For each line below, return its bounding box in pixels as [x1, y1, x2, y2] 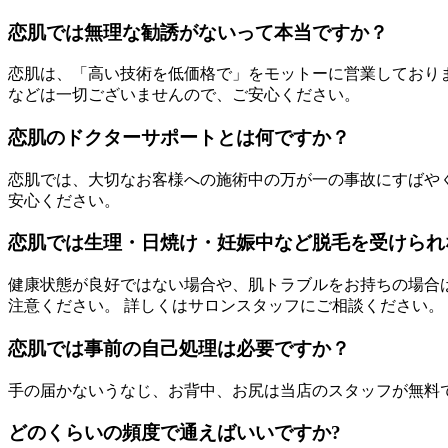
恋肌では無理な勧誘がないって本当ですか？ [8, 21, 388, 43]
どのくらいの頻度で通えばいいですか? [8, 422, 341, 444]
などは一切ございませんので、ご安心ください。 [8, 86, 360, 104]
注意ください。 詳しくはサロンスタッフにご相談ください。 [8, 297, 444, 315]
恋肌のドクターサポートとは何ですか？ [8, 127, 350, 148]
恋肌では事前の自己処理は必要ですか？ [8, 337, 350, 359]
